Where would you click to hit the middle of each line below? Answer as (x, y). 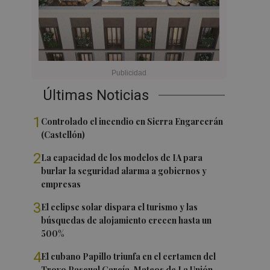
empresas (61, 184)
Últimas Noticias (96, 95)
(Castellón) (63, 135)
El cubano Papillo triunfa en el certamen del (129, 256)
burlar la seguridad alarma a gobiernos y (124, 171)
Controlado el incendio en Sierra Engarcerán (132, 121)
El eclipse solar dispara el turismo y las (120, 207)
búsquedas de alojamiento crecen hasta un (127, 220)
